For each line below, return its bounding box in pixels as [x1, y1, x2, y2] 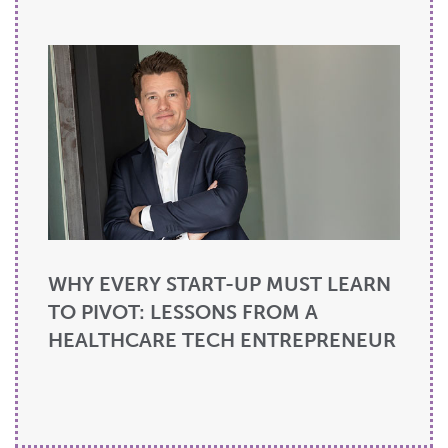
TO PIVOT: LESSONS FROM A [48, 300, 318, 325]
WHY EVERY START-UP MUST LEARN [48, 272, 391, 297]
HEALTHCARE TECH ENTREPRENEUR [48, 328, 396, 353]
